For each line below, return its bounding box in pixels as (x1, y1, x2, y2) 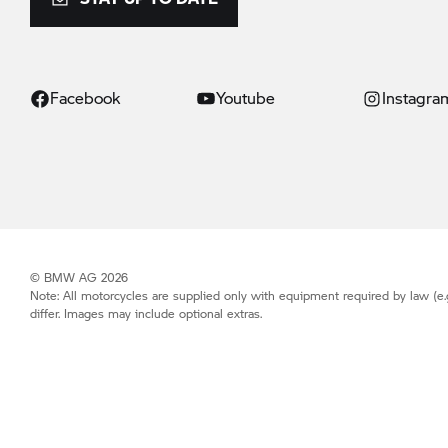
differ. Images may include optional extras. (30, 305, 262, 323)
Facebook (50, 86, 120, 110)
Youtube (216, 86, 275, 110)
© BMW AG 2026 (30, 269, 128, 287)
